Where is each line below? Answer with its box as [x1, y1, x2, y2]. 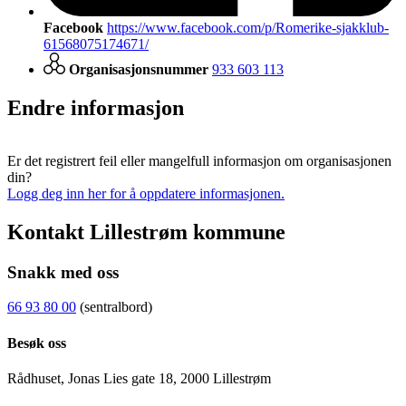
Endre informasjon [7, 96, 184, 121]
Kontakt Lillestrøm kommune [7, 219, 285, 244]
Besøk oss [7, 334, 66, 351]
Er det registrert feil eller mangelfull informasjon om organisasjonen [7, 152, 391, 169]
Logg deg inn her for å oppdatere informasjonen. [7, 185, 285, 201]
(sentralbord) [76, 299, 152, 315]
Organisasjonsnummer [69, 62, 208, 78]
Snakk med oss [7, 262, 119, 282]
